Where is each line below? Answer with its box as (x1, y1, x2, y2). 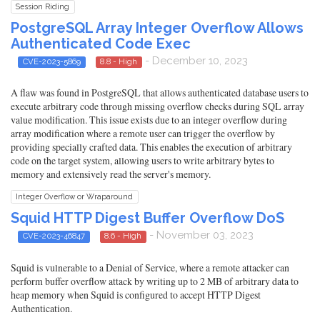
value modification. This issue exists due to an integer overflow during (11, 113, 287, 127)
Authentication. (11, 301, 72, 315)
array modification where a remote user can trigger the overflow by (11, 126, 275, 141)
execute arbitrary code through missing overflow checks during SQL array (11, 99, 304, 114)
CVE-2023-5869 (22, 56, 81, 66)
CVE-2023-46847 (22, 231, 85, 241)
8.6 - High (104, 231, 142, 241)
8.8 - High (100, 56, 138, 66)
